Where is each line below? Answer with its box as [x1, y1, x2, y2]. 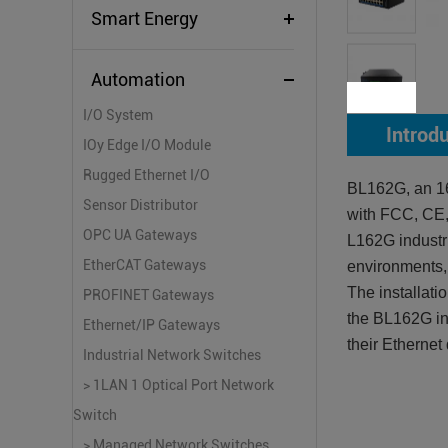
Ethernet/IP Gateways [83, 317, 220, 333]
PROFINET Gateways [83, 287, 214, 303]
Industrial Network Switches [83, 347, 261, 363]
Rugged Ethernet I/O [83, 167, 210, 183]
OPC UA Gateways [83, 227, 197, 243]
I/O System [83, 107, 153, 123]
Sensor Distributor [83, 197, 198, 213]
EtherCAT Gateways [83, 257, 206, 273]
